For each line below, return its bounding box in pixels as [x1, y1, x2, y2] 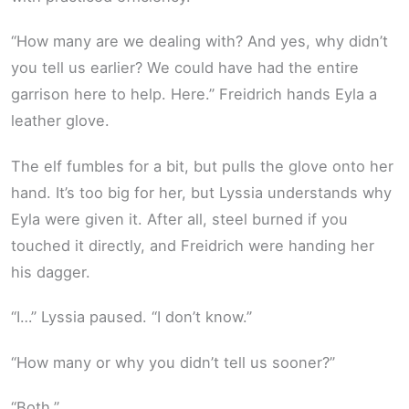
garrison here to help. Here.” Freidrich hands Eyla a [11, 85, 377, 104]
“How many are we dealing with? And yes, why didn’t [11, 32, 388, 51]
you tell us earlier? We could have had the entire [11, 58, 359, 78]
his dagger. [11, 262, 90, 281]
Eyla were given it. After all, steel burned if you [11, 209, 348, 228]
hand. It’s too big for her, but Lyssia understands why [11, 183, 392, 202]
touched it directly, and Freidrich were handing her [11, 236, 374, 255]
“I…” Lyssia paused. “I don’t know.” [11, 308, 252, 327]
